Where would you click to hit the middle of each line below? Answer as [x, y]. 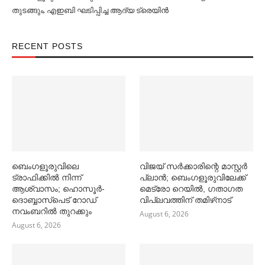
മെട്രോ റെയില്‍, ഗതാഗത [191, 188]
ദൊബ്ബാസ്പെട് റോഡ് [54, 200]
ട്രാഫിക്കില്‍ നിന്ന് [47, 177]
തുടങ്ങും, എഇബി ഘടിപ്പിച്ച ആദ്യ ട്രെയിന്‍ [90, 10]
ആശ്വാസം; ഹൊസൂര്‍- [58, 188]
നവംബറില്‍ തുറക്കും [52, 211]
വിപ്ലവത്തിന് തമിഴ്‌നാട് [186, 200]
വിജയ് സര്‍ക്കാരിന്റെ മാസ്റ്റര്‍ [194, 166]
